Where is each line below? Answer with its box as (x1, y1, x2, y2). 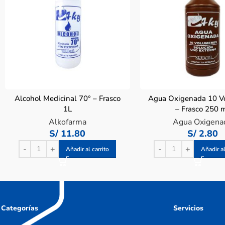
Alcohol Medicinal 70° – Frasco (14, 93, 121, 103)
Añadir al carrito (66, 145, 109, 153)
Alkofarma (48, 116, 86, 128)
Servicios (173, 203, 203, 213)
